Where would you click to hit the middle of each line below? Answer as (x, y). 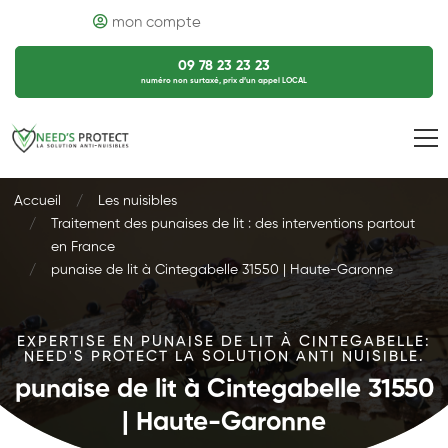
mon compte (156, 22)
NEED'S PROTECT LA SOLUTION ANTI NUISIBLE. (224, 356)
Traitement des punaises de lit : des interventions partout (233, 224)
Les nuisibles (137, 201)
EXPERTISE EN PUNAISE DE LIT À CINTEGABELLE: (224, 341)
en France (83, 247)
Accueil (37, 201)
